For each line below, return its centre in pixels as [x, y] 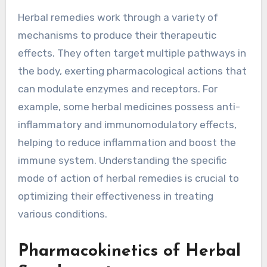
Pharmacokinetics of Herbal [129, 251]
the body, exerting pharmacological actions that [132, 71]
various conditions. [62, 214]
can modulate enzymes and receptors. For [117, 89]
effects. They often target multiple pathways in [132, 53]
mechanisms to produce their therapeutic [117, 35]
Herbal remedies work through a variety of [118, 17]
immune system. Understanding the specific [122, 160]
